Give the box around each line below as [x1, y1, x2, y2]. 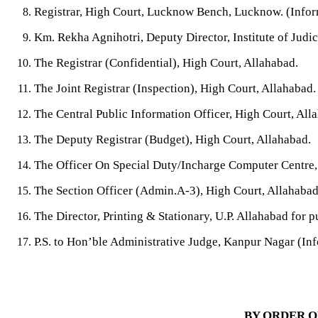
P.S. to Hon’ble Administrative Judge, [34, 235, 221, 248]
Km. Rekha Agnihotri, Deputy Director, [34, 31, 233, 44]
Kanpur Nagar [221, 235, 295, 248]
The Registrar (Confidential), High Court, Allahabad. [34, 56, 298, 70]
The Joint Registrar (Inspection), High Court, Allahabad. [34, 82, 316, 95]
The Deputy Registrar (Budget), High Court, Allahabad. [34, 133, 311, 146]
